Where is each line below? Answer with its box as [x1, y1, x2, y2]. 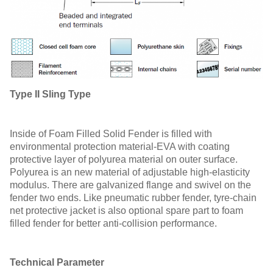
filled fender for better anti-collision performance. [10, 218, 217, 229]
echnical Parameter [15, 257, 104, 268]
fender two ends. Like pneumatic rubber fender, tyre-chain [10, 192, 257, 203]
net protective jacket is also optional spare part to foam [10, 205, 243, 216]
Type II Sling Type [10, 88, 91, 99]
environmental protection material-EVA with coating [10, 141, 230, 152]
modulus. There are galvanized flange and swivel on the [10, 179, 251, 190]
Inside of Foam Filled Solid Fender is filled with [10, 128, 212, 139]
